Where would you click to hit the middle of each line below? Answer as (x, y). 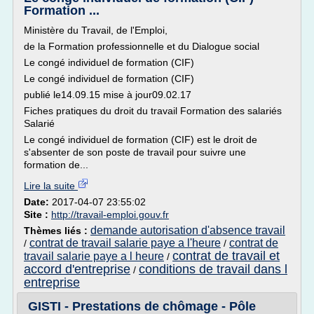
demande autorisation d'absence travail (188, 230)
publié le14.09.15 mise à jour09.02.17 (108, 95)
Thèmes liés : (57, 231)
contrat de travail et (226, 256)
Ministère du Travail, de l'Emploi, (96, 30)
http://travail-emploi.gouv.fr (110, 214)
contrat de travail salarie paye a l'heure (125, 243)
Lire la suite (51, 186)
